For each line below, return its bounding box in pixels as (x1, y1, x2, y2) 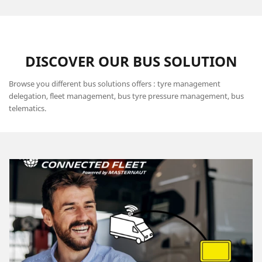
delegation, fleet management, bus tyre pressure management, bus (9, 91, 244, 102)
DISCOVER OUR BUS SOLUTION (25, 51, 237, 71)
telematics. (9, 103, 46, 114)
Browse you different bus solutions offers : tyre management (9, 78, 220, 89)
